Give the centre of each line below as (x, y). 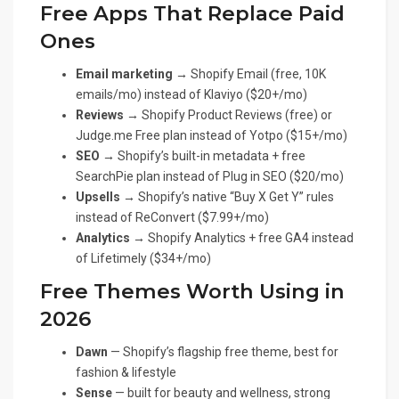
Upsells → (106, 197)
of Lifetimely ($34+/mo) (143, 259)
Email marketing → (132, 74)
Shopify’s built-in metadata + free (210, 156)
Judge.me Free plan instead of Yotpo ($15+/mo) (212, 136)
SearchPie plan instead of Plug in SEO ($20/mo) (210, 177)
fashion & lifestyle (126, 373)
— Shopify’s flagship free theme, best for (223, 352)
